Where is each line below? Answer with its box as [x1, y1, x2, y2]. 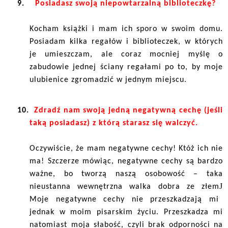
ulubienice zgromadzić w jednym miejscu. [30, 75, 187, 84]
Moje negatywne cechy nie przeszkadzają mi [30, 195, 219, 204]
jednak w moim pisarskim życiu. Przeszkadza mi [30, 208, 223, 217]
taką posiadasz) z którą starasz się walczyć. [30, 119, 198, 128]
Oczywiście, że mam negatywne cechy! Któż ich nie [30, 145, 223, 153]
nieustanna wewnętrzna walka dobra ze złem [30, 183, 219, 191]
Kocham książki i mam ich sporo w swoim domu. [30, 24, 223, 33]
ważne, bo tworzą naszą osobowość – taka [30, 170, 223, 179]
